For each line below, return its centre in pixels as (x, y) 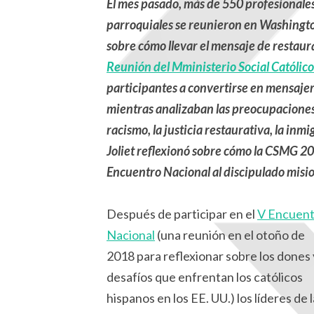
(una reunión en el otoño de (230, 235)
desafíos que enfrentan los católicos (205, 277)
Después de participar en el (182, 214)
